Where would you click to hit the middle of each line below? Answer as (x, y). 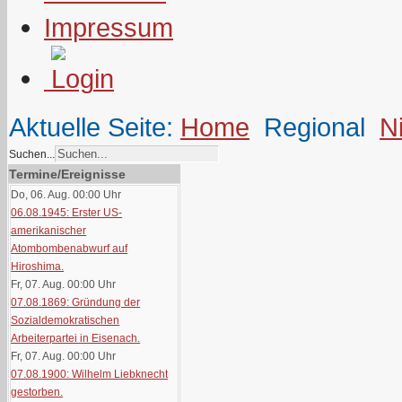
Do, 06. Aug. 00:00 (56, 195)
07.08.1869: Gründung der (76, 302)
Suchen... (32, 154)
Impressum (109, 27)
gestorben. (37, 392)
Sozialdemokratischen (66, 320)
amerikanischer (49, 231)
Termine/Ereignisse (67, 174)
